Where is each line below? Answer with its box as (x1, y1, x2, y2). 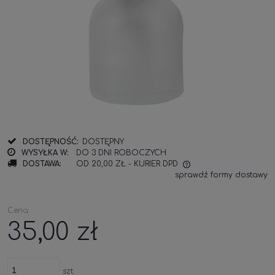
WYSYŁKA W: (21, 149, 69, 158)
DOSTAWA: (23, 160, 61, 169)
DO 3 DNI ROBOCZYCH (76, 149, 166, 158)
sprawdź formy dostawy (175, 171, 268, 180)
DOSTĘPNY (82, 137, 124, 147)
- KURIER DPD (128, 160, 178, 169)
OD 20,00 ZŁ (76, 160, 126, 169)
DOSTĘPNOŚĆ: (23, 137, 79, 147)
